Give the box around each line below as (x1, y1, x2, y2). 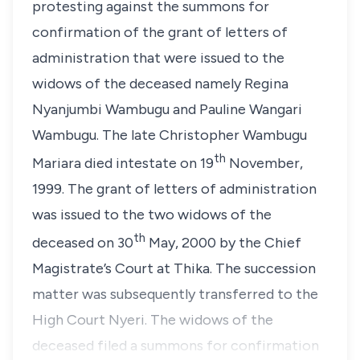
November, (226, 154, 303, 172)
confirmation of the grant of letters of (32, 23, 288, 41)
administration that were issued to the (32, 49, 284, 67)
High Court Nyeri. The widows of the (32, 311, 273, 329)
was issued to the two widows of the (32, 206, 272, 223)
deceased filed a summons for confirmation (32, 337, 319, 354)
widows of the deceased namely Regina (32, 75, 288, 92)
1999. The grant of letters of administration (32, 180, 317, 198)
